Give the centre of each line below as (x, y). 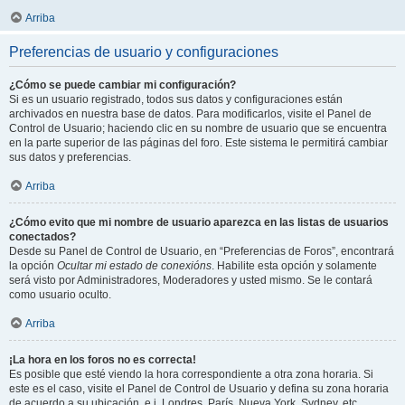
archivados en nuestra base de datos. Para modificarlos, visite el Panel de (190, 114)
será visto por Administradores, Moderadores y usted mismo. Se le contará (191, 280)
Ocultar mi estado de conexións (134, 266)
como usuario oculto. (60, 295)
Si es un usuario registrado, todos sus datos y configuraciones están (176, 99)
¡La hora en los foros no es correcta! (103, 360)
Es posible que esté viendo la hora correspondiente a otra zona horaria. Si (191, 374)
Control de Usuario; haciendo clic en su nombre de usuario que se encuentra (198, 128)
